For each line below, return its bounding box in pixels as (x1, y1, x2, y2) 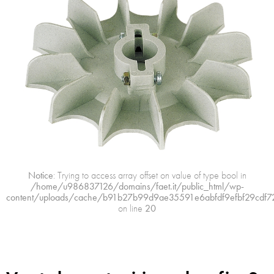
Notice (28, 168, 53, 182)
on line (118, 201, 145, 215)
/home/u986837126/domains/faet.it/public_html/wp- (30, 179, 244, 193)
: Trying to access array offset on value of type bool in (53, 168, 246, 182)
